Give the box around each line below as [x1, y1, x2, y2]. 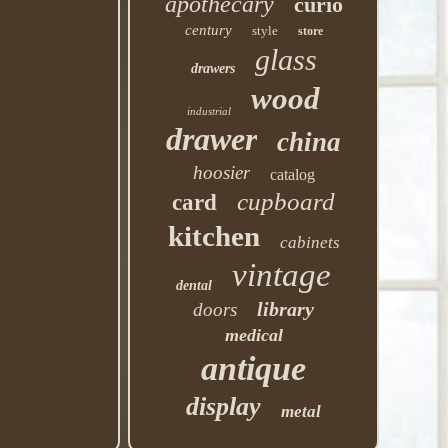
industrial [187, 105, 232, 117]
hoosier [192, 162, 250, 183]
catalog [269, 166, 315, 183]
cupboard [237, 188, 336, 215]
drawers [190, 61, 235, 76]
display [186, 392, 262, 421]
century [184, 22, 232, 38]
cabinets [279, 233, 340, 252]
